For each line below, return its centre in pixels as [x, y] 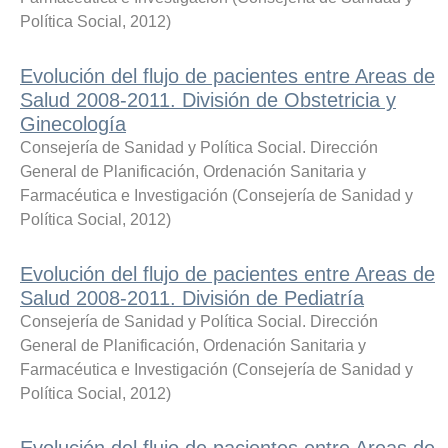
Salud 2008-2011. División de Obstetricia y [208, 99]
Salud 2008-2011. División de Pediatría [192, 297]
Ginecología [73, 123]
